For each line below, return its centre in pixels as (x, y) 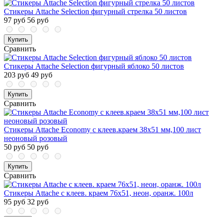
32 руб (38, 202)
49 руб (42, 75)
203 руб (16, 75)
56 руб (38, 20)
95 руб (15, 202)
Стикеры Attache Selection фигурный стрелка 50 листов (95, 12)
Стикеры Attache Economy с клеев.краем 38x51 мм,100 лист (102, 130)
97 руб (15, 20)
